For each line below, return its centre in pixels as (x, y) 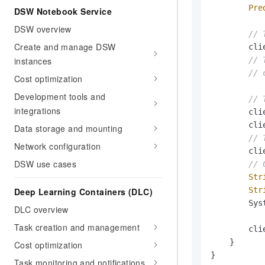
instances (33, 61)
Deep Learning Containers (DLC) (83, 192)
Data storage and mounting (68, 128)
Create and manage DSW (65, 47)
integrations (38, 111)
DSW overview (43, 29)
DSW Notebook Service (63, 11)
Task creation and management (77, 227)
